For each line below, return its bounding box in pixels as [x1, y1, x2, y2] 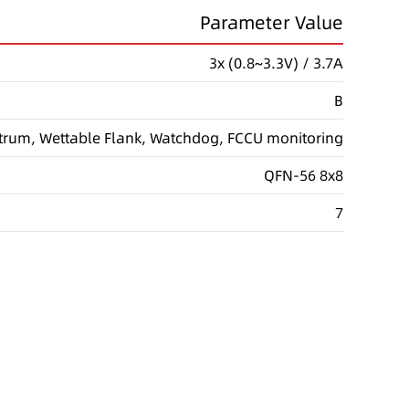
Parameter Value [200, 9, 343, 36]
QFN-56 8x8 [264, 164, 343, 185]
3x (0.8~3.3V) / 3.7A [209, 52, 343, 73]
